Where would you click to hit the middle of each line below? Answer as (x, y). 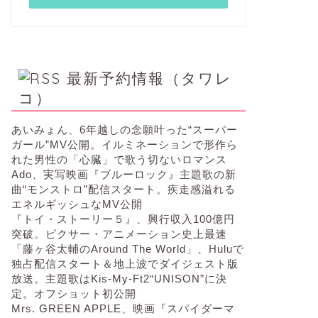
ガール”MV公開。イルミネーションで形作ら (124, 144)
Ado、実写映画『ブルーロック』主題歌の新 (124, 174)
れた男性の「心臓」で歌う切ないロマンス (119, 159)
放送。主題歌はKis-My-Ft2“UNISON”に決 (119, 279)
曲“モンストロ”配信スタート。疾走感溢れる (123, 189)
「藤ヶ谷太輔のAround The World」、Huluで (127, 249)
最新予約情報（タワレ (149, 78)
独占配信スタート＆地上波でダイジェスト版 (125, 264)
